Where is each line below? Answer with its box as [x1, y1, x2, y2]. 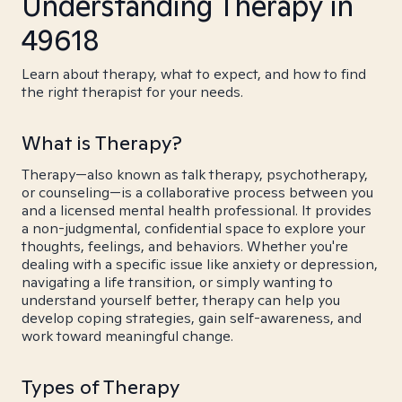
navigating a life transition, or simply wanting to [22, 273, 333, 292]
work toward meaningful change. [22, 327, 233, 345]
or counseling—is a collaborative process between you [22, 183, 373, 202]
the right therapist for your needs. [22, 83, 243, 101]
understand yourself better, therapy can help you [22, 291, 340, 310]
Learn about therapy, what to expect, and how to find [22, 65, 366, 83]
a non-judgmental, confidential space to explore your [22, 219, 365, 238]
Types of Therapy [22, 374, 180, 399]
